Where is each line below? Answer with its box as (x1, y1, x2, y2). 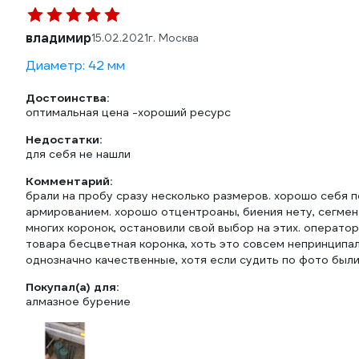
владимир (26, 30, 91, 46)
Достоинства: (26, 91, 109, 105)
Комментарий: (26, 174, 112, 188)
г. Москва (148, 31, 199, 45)
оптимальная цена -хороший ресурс (26, 105, 231, 119)
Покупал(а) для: (26, 280, 119, 294)
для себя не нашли (26, 147, 131, 161)
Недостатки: (26, 132, 102, 147)
